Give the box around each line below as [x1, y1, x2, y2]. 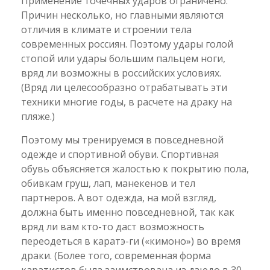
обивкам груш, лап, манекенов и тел [21, 176, 195, 190]
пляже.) [21, 109, 55, 123]
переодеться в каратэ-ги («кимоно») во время [21, 234, 240, 248]
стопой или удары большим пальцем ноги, [21, 51, 225, 65]
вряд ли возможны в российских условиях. [21, 66, 221, 80]
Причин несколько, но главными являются [21, 8, 224, 22]
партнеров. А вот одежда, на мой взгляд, [21, 190, 216, 204]
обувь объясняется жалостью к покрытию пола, [21, 162, 249, 175]
